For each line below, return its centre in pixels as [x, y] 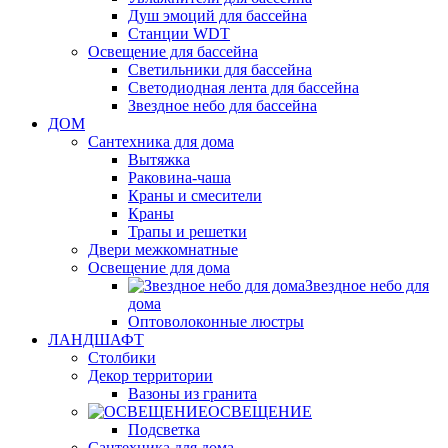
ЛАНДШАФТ [96, 340]
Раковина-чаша [179, 178]
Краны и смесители [195, 196]
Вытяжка [159, 160]
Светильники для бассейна [220, 70]
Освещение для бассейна [173, 52]
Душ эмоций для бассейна [217, 16]
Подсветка [164, 430]
